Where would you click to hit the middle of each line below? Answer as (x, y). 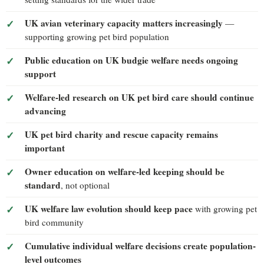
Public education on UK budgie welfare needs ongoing (131, 60)
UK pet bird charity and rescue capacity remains (121, 134)
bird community (54, 222)
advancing (45, 110)
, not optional (85, 185)
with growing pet (225, 208)
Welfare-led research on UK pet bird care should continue (139, 97)
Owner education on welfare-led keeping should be (125, 171)
